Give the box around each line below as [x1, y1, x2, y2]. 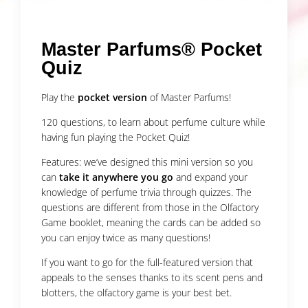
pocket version [78, 91, 147, 104]
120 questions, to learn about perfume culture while [41, 115, 265, 129]
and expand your [173, 170, 247, 184]
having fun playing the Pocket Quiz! [41, 131, 192, 144]
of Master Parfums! [147, 91, 231, 104]
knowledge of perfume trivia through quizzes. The [41, 186, 252, 199]
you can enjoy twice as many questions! [41, 231, 210, 245]
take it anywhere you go [59, 170, 173, 184]
